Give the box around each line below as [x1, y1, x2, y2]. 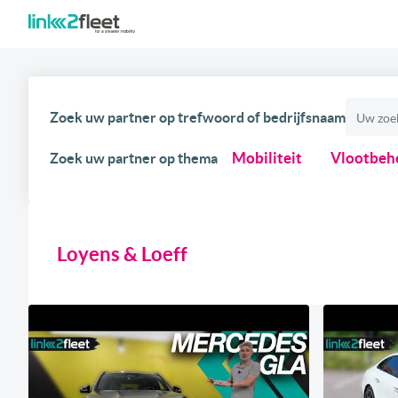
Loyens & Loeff [57, 242, 187, 265]
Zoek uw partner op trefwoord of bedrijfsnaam [50, 108, 346, 125]
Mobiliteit [232, 149, 302, 167]
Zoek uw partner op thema [50, 150, 218, 167]
